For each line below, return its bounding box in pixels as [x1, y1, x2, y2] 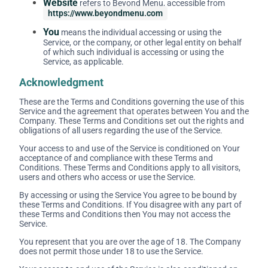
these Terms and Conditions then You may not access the [19, 209, 230, 219]
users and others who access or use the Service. [19, 172, 196, 182]
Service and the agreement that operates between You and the [19, 106, 249, 116]
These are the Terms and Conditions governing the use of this [19, 96, 244, 106]
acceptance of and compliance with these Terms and [19, 153, 213, 163]
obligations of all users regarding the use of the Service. [19, 125, 223, 135]
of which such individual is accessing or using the [43, 47, 224, 57]
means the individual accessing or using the [59, 27, 221, 37]
